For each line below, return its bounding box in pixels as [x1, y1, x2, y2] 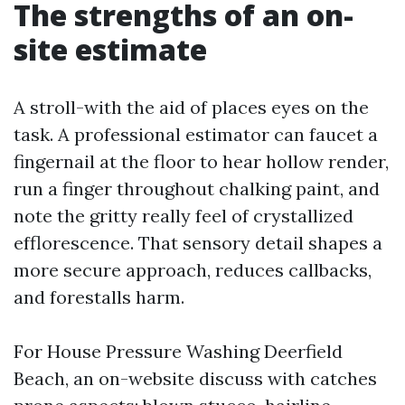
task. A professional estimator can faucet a [14, 123, 378, 146]
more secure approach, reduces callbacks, [14, 259, 372, 281]
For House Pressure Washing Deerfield [14, 340, 343, 363]
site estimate [14, 30, 207, 69]
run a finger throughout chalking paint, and [14, 177, 380, 200]
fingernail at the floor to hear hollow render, [14, 150, 389, 173]
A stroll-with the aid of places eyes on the [14, 96, 369, 118]
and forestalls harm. [14, 286, 184, 308]
